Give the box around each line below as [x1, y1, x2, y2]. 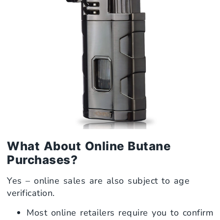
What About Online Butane [7, 139, 170, 154]
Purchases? [7, 153, 78, 167]
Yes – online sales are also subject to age [7, 175, 190, 187]
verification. [7, 187, 55, 199]
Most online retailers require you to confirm [27, 206, 213, 219]
